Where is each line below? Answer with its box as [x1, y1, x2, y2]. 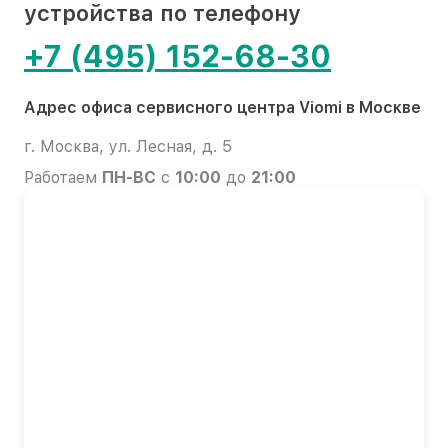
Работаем [24, 167, 102, 187]
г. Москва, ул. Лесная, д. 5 [24, 136, 232, 156]
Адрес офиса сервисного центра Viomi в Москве [24, 97, 421, 117]
